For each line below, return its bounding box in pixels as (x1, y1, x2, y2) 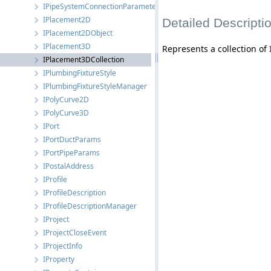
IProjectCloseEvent (43, 227, 106, 238)
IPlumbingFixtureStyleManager (43, 81, 147, 91)
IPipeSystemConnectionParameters (43, 1, 163, 11)
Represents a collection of (162, 43, 269, 55)
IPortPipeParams (43, 148, 100, 158)
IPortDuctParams (43, 134, 101, 145)
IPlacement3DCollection (43, 54, 124, 65)
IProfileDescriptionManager (43, 201, 137, 211)
